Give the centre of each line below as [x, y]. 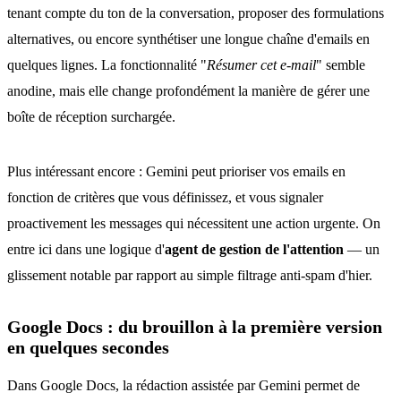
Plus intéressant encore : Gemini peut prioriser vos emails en [176, 171]
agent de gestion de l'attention [254, 249]
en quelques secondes [88, 347]
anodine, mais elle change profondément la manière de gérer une [188, 91]
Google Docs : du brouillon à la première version [195, 327]
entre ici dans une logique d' [86, 249]
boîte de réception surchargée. [91, 117]
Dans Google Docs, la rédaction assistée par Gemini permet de [183, 385]
